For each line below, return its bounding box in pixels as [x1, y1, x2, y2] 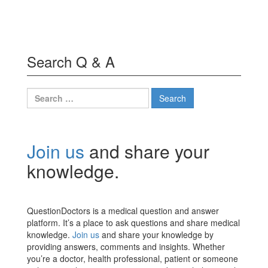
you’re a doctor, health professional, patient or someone [27, 252, 238, 265]
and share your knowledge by [99, 229, 214, 241]
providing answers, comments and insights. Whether [27, 240, 225, 253]
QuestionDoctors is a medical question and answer [27, 205, 219, 217]
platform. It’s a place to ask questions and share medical [27, 217, 240, 229]
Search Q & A [27, 51, 115, 72]
